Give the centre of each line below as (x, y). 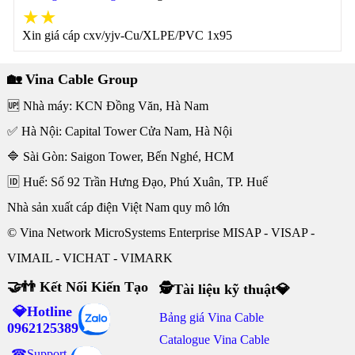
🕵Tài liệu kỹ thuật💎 (225, 289)
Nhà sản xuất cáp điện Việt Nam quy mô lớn (118, 207)
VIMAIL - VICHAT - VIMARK (90, 258)
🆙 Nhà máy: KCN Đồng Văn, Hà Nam (107, 106)
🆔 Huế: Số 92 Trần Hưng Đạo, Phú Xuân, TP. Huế (137, 182)
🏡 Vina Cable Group (72, 79)
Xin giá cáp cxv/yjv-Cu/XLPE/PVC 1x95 (127, 35)
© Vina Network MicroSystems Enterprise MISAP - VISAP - (160, 233)
